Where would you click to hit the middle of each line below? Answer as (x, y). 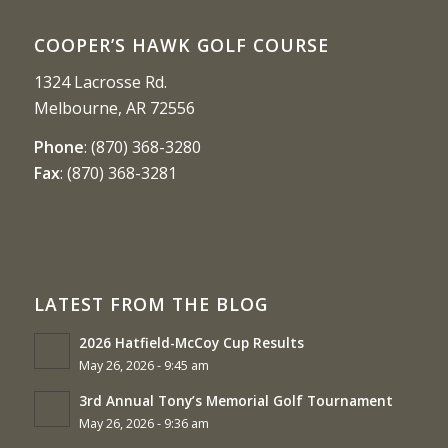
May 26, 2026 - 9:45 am (143, 365)
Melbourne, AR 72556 (114, 107)
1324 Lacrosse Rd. (100, 81)
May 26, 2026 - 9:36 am (143, 423)
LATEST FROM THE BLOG (150, 303)
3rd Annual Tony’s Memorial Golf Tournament (235, 400)
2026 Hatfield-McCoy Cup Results (191, 342)
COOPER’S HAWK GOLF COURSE (181, 44)
